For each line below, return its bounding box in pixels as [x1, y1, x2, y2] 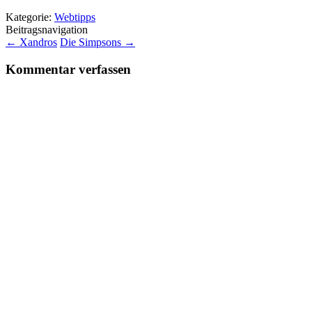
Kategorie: [6, 10, 54, 23]
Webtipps [54, 10, 95, 23]
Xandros [17, 36, 57, 48]
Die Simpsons [60, 36, 124, 48]
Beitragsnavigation [6, 23, 88, 36]
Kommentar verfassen [6, 61, 131, 77]
